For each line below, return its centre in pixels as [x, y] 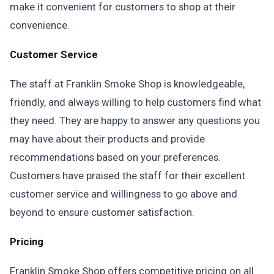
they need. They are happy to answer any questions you [135, 120]
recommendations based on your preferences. [115, 157]
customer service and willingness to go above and [124, 194]
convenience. [40, 25]
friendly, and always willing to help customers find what [135, 102]
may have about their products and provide [107, 139]
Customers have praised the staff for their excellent [128, 176]
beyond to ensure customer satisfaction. [102, 212]
